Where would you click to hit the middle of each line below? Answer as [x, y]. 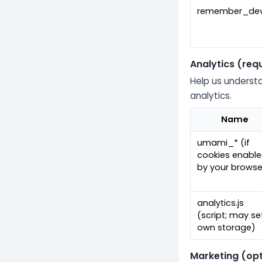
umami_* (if [224, 143]
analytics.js [221, 203]
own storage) [227, 228]
